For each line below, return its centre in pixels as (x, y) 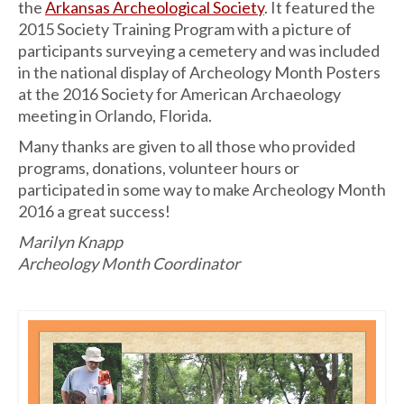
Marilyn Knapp (70, 242)
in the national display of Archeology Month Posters (199, 73)
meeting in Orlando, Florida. (115, 116)
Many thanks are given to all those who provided (187, 147)
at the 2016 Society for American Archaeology (179, 94)
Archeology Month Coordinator (129, 264)
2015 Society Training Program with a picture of (185, 29)
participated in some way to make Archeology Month (202, 190)
